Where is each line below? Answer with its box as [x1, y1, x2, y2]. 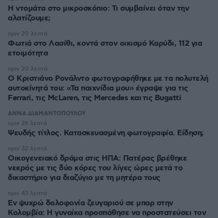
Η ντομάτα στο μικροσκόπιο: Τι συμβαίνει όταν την [8, 3, 189, 14]
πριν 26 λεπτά [8, 120, 47, 127]
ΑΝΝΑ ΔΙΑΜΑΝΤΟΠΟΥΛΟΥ [8, 110, 86, 118]
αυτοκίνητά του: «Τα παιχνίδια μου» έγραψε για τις [8, 83, 188, 93]
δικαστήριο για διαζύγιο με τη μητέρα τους [8, 173, 161, 183]
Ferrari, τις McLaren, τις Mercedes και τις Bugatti [8, 93, 181, 103]
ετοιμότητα [8, 48, 48, 58]
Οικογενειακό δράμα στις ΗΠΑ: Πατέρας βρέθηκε [8, 153, 187, 163]
